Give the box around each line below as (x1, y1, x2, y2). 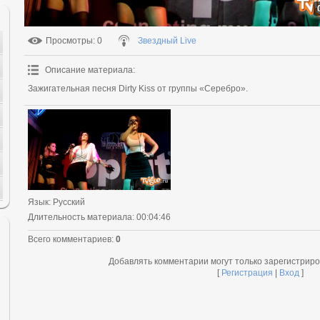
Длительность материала (28, 211, 132, 222)
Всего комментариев (28, 234, 111, 244)
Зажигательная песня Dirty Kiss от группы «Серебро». (28, 84, 248, 94)
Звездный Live (138, 36, 196, 46)
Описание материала (45, 65, 133, 75)
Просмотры (46, 36, 93, 46)
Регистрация (221, 267, 273, 278)
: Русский (49, 196, 85, 207)
